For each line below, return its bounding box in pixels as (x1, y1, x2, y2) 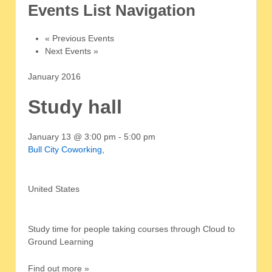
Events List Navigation (28, 1, 195, 20)
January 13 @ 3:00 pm (28, 132, 116, 142)
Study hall (28, 95, 122, 118)
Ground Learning (28, 237, 93, 247)
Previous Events (50, 33, 114, 43)
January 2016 (28, 71, 81, 81)
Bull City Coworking (28, 144, 102, 155)
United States (28, 183, 80, 194)
